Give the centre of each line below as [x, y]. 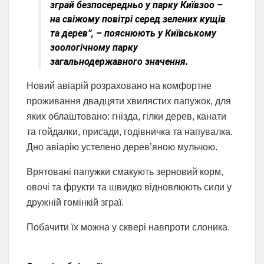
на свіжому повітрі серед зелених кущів [138, 19]
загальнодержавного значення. [119, 62]
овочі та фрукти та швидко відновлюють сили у [129, 187]
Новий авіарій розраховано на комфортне [119, 86]
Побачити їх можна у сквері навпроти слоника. [128, 227]
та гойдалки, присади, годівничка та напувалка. [130, 132]
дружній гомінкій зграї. [75, 203]
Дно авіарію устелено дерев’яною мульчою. [122, 147]
